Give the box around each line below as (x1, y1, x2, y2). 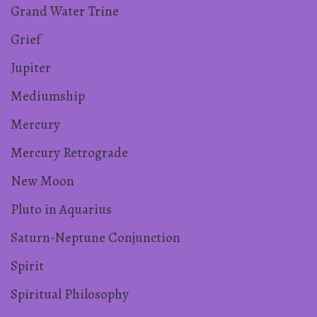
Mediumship (11, 86, 85, 105)
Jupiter (11, 57, 51, 77)
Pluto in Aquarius (11, 199, 112, 219)
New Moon (11, 171, 74, 190)
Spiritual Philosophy (11, 284, 129, 304)
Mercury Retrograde (11, 142, 128, 162)
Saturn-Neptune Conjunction (11, 227, 180, 247)
